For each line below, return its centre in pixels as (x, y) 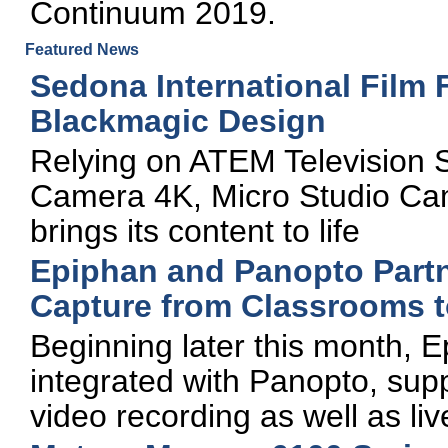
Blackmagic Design (178, 121)
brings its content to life (195, 231)
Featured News (82, 49)
